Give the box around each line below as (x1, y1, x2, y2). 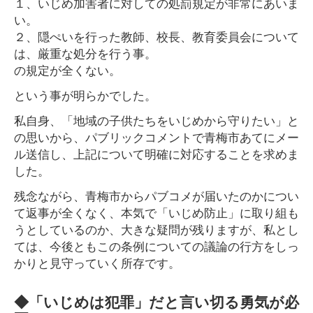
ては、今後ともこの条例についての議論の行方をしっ (14, 237, 299, 254)
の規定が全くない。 (14, 61, 121, 78)
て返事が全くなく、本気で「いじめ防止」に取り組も (14, 203, 299, 221)
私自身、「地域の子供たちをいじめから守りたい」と (14, 111, 299, 129)
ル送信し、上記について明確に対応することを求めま (14, 145, 299, 162)
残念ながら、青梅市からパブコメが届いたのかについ (14, 187, 299, 204)
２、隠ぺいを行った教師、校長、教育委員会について (14, 27, 299, 45)
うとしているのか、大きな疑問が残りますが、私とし (14, 220, 299, 238)
